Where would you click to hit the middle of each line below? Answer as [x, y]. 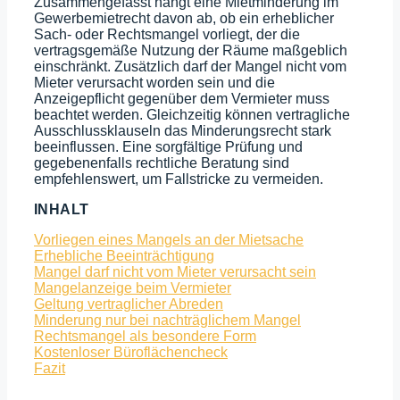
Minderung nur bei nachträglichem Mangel [167, 321]
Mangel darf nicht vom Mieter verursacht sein [175, 272]
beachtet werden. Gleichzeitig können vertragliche [192, 115]
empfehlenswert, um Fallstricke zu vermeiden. [179, 179]
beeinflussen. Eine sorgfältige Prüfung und [168, 147]
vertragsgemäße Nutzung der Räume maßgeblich [191, 51]
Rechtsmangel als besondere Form [145, 337]
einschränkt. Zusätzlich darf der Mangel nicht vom [190, 67]
